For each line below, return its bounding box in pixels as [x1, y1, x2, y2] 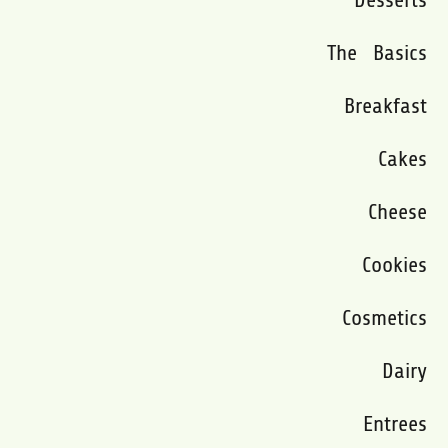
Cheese [368, 187, 428, 236]
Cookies [362, 240, 428, 289]
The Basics [327, 28, 428, 77]
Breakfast [344, 81, 428, 130]
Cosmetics [342, 293, 428, 342]
